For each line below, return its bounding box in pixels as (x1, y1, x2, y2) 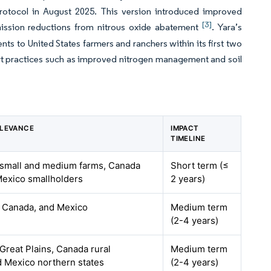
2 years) (171, 173, 206, 184)
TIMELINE (171, 134, 206, 143)
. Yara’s (212, 21, 243, 33)
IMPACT (171, 124, 199, 132)
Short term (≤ (171, 160, 229, 171)
